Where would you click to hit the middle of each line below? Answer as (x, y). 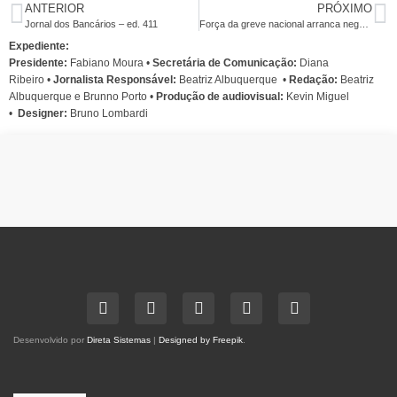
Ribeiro (28, 79)
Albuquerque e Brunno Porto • (82, 96)
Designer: (44, 113)
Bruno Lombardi (109, 113)
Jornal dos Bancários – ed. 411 (91, 23)
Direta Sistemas (119, 339)
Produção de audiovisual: (220, 96)
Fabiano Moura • (111, 62)
